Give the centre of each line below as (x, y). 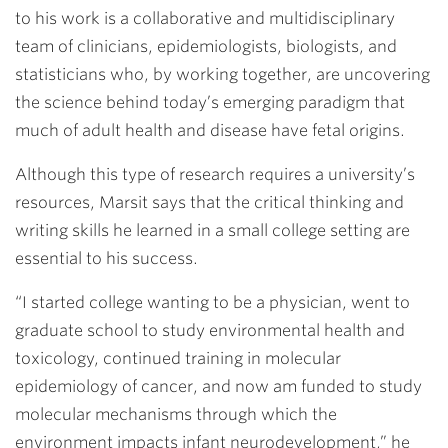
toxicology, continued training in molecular (178, 358)
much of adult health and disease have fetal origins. (210, 130)
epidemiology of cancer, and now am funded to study (218, 386)
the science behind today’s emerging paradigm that (210, 102)
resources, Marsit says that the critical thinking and (209, 202)
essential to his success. (106, 258)
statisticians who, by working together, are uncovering (222, 74)
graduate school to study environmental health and (210, 330)
